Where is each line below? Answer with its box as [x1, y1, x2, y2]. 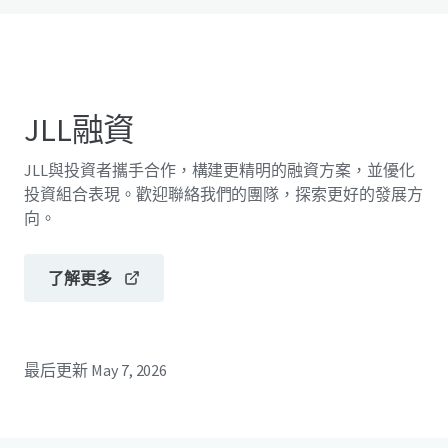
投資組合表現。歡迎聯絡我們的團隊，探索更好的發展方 [24, 184, 423, 204]
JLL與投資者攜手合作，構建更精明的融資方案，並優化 [24, 160, 415, 180]
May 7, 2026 [90, 360, 168, 380]
